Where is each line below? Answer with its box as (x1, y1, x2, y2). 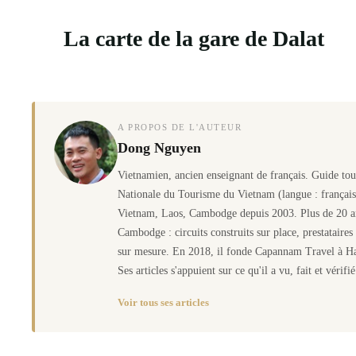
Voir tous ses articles (118, 296, 209, 309)
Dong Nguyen (118, 140, 201, 157)
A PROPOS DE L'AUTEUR (118, 122, 242, 133)
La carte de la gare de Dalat (64, 25, 324, 51)
